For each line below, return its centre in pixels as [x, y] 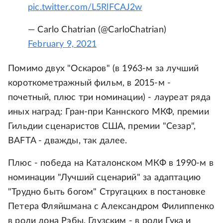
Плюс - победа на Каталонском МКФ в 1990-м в [111, 163]
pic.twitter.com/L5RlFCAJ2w [85, 7]
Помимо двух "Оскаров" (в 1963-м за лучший [104, 69]
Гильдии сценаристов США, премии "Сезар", [102, 126]
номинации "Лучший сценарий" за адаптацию [105, 178]
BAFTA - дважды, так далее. [68, 141]
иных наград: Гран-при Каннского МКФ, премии [109, 112]
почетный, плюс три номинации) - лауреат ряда [109, 98]
